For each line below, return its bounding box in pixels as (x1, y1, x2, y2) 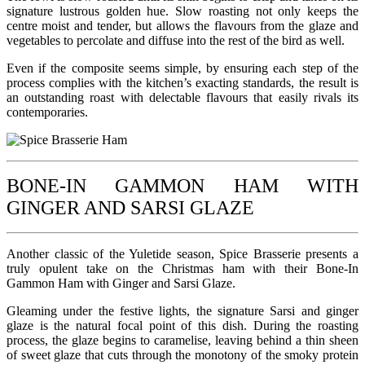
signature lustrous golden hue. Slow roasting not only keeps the (7, 3, 358, 18)
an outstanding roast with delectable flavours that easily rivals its (7, 90, 358, 104)
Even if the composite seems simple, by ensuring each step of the (7, 60, 358, 75)
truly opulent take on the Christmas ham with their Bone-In (7, 261, 358, 275)
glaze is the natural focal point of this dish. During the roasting (7, 318, 358, 332)
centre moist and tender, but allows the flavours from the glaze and (7, 18, 358, 33)
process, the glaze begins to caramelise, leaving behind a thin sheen (7, 332, 358, 347)
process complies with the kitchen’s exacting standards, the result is (7, 75, 358, 90)
